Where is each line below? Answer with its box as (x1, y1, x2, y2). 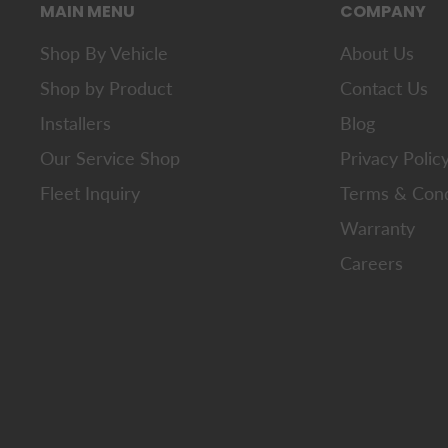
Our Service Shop (40, 147, 180, 170)
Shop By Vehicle (40, 42, 168, 65)
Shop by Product (40, 77, 172, 100)
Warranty (340, 217, 415, 240)
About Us (340, 42, 414, 65)
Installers (40, 112, 111, 135)
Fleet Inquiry (40, 182, 140, 205)
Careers (340, 252, 403, 275)
